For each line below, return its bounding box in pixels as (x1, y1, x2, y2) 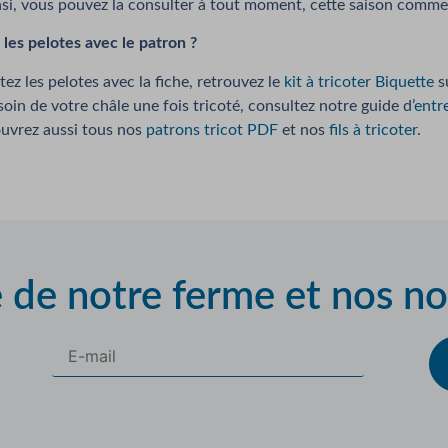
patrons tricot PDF (145, 121, 278, 138)
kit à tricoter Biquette (283, 73, 434, 90)
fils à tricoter (328, 121, 417, 138)
